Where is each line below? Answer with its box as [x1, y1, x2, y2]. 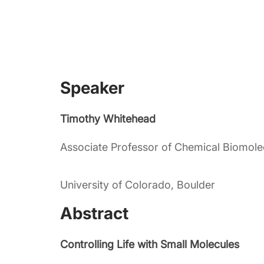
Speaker [60, 78, 124, 98]
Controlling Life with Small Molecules [60, 238, 239, 251]
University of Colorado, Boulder [60, 179, 215, 192]
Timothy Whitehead [60, 113, 156, 126]
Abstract [60, 203, 128, 224]
